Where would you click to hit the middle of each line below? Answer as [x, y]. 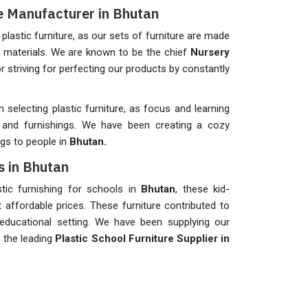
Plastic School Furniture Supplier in [143, 239]
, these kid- [203, 189]
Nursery [210, 52]
